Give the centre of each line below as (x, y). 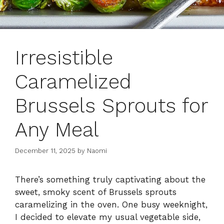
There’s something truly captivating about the (110, 180)
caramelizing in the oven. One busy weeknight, (111, 205)
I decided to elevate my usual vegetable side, (108, 217)
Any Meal (57, 129)
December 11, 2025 (45, 151)
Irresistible (64, 57)
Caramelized (73, 81)
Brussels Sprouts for (111, 105)
